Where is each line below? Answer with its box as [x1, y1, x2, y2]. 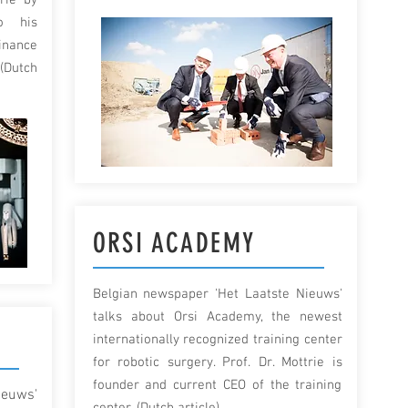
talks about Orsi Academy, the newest [92, 309, 342, 325]
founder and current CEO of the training [92, 377, 342, 393]
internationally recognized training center [92, 331, 342, 348]
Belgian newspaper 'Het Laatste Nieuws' [92, 286, 342, 302]
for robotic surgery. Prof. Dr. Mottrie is [92, 354, 342, 371]
